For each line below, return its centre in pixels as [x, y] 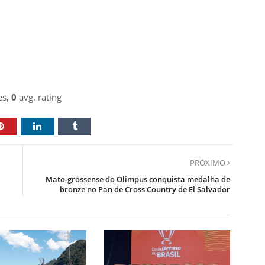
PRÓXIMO [209, 162]
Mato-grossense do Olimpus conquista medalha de [138, 179]
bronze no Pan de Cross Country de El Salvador [145, 189]
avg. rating [39, 97]
